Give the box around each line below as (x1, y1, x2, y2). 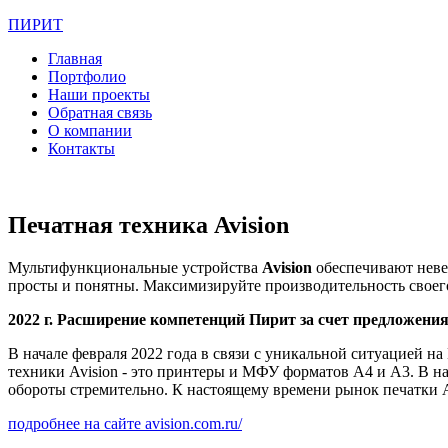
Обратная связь (48, 104, 152, 121)
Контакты (48, 140, 115, 157)
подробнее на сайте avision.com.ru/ (8, 414, 242, 432)
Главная (48, 50, 102, 67)
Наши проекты (48, 86, 150, 103)
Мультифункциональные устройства (8, 258, 262, 276)
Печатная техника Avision (8, 211, 289, 238)
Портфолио (48, 68, 126, 85)
